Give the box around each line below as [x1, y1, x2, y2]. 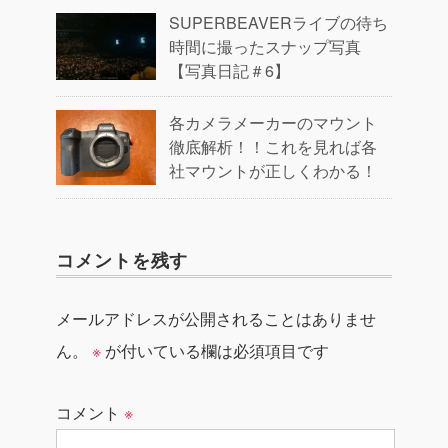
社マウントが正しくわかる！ [169, 159, 377, 182]
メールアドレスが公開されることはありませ [56, 307, 376, 330]
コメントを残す [56, 247, 189, 273]
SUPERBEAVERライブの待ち [169, 11, 388, 34]
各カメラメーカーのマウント [169, 111, 377, 134]
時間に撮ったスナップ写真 [169, 35, 361, 58]
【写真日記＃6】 [169, 59, 290, 82]
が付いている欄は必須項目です [101, 339, 329, 362]
